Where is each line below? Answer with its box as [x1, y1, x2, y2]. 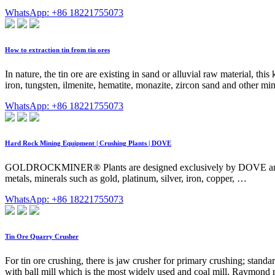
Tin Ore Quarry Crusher [5, 233, 79, 241]
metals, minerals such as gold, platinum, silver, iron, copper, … [5, 173, 247, 184]
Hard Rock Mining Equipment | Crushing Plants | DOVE [5, 139, 171, 147]
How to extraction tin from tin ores [5, 46, 110, 54]
